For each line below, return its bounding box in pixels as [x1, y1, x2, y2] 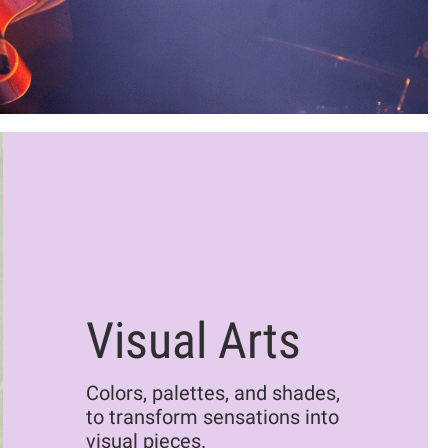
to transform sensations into [85, 405, 339, 429]
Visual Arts [85, 312, 301, 370]
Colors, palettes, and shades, [85, 381, 340, 405]
